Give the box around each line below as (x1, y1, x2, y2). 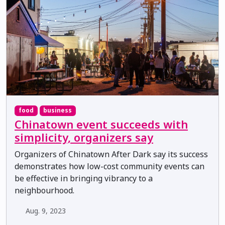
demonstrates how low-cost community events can (15, 160, 204, 172)
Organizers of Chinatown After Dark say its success (15, 148, 208, 160)
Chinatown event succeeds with (15, 117, 188, 132)
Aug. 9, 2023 (25, 205, 66, 215)
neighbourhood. (15, 184, 74, 196)
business (43, 106, 72, 115)
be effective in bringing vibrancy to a (15, 172, 153, 184)
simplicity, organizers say (15, 130, 153, 145)
